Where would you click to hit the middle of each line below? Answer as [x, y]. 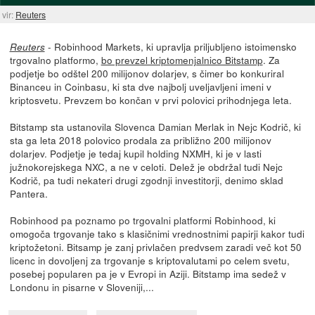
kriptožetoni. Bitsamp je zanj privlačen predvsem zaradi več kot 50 [155, 246]
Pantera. [28, 193]
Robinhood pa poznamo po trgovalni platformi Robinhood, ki [142, 220]
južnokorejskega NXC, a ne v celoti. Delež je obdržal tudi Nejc [146, 166]
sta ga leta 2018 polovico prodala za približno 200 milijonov [140, 140]
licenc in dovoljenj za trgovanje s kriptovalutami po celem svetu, [149, 260]
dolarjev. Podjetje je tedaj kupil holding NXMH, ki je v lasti [135, 153]
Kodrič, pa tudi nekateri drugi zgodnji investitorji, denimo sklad [146, 180]
